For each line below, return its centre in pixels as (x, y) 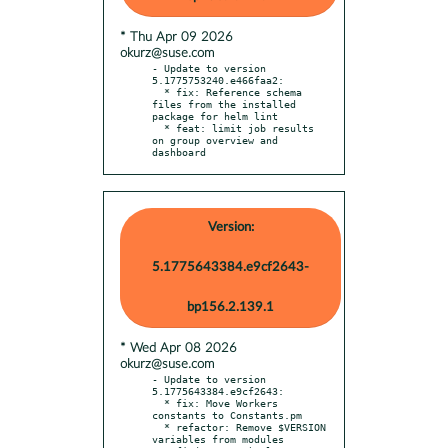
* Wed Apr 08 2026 (178, 348)
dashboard (179, 151)
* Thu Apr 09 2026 (176, 37)
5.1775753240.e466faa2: (218, 79)
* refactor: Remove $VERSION (158, 426)
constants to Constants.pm (227, 414)
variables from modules (218, 438)
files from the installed (224, 103)
